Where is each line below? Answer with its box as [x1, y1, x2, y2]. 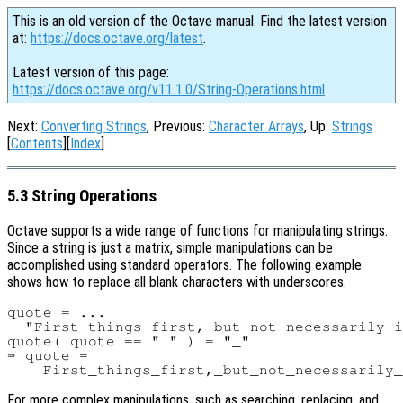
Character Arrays [209, 118, 304, 135]
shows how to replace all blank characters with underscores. [7, 273, 346, 291]
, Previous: [147, 118, 209, 135]
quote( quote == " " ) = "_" [7, 334, 250, 349]
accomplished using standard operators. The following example [7, 256, 362, 274]
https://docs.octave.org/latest [31, 30, 203, 47]
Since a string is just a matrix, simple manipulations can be [7, 239, 333, 257]
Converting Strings [41, 118, 147, 135]
